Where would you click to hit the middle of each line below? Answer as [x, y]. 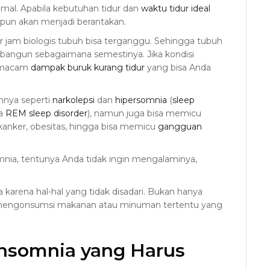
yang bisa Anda [178, 67]
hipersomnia [141, 100]
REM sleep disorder [46, 113]
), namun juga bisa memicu [144, 113]
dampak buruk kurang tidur [88, 67]
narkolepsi [74, 100]
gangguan [180, 126]
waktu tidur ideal [176, 8]
